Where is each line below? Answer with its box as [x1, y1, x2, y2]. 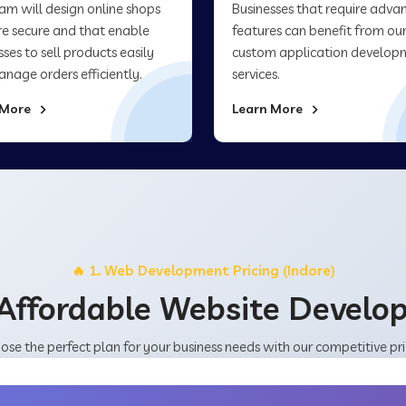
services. [232, 65, 280, 82]
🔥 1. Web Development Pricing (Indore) [71, 262, 335, 279]
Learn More [232, 101, 305, 117]
